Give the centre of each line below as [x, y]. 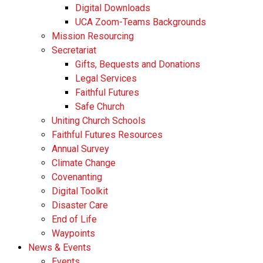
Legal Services [106, 78]
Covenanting [77, 177]
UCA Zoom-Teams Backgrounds [141, 22]
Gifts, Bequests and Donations [138, 64]
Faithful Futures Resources [107, 135]
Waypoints [73, 233]
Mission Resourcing [93, 36]
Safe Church [100, 107]
